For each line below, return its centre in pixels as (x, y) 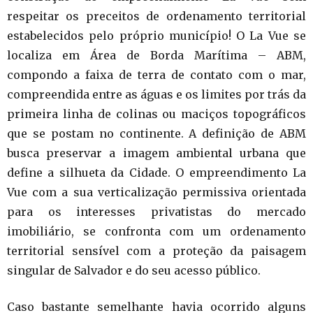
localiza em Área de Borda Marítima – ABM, (156, 55)
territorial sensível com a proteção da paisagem (156, 250)
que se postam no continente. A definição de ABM (156, 133)
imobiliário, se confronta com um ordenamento (156, 231)
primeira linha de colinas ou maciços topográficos (156, 114)
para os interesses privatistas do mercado (156, 211)
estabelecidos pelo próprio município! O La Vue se (156, 35)
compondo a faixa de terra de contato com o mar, (156, 74)
